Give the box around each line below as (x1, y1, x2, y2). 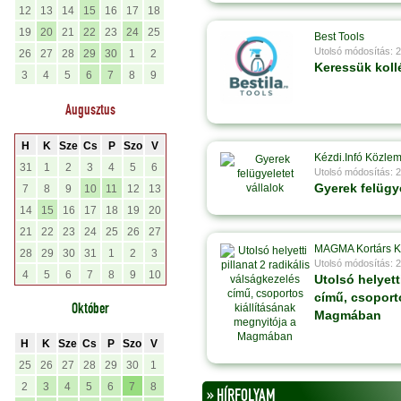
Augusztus (64, 102, 115, 118)
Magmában (314, 308, 381, 322)
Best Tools (314, 30, 364, 43)
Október (71, 301, 109, 317)
